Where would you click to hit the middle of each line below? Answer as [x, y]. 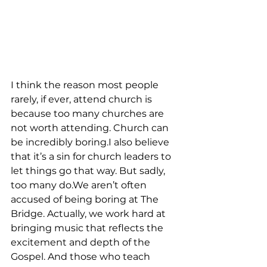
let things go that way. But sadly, [89, 170]
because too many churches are [89, 113]
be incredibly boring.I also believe [91, 142]
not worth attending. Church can [91, 128]
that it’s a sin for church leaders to [92, 156]
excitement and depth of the [82, 242]
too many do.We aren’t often [80, 185]
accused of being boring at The [86, 199]
